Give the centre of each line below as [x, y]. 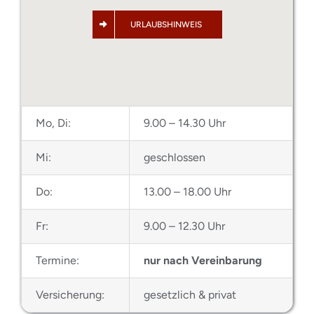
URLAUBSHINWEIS [166, 24]
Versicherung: [70, 294]
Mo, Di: [53, 123]
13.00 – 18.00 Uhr [187, 191]
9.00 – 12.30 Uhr [184, 226]
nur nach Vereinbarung [203, 260]
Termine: [57, 260]
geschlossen [174, 157]
